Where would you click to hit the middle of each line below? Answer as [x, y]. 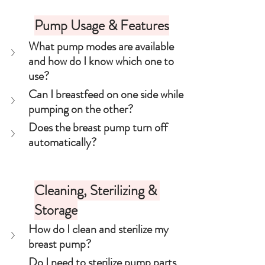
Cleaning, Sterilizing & [97, 190]
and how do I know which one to [102, 61]
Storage [56, 210]
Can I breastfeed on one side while [107, 94]
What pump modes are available [102, 46]
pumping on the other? [81, 109]
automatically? [62, 142]
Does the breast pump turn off [99, 127]
